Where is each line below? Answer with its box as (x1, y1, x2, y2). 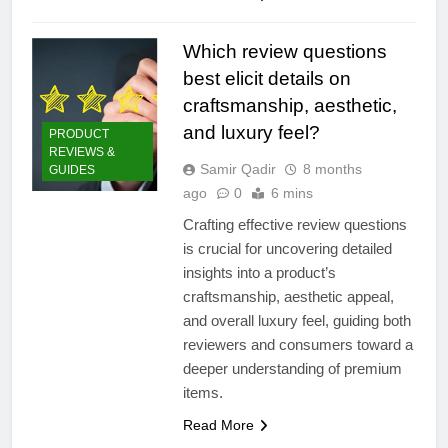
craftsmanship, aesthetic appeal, (182, 287, 394, 305)
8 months (302, 160, 362, 177)
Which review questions (182, 40, 387, 62)
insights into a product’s (182, 263, 336, 281)
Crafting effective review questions (182, 215, 407, 233)
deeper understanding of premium (182, 359, 402, 377)
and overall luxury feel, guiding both (182, 311, 411, 329)
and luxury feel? (182, 121, 320, 143)
